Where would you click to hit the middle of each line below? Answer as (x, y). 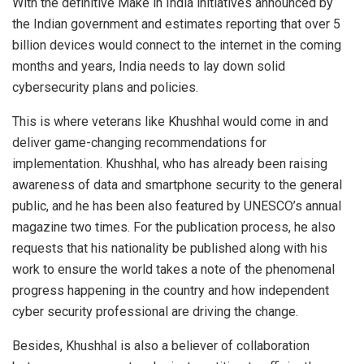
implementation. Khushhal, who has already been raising (170, 163)
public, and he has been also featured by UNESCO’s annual (177, 206)
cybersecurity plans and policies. (105, 87)
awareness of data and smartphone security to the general (177, 184)
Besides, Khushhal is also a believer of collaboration (161, 345)
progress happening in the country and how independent (171, 290)
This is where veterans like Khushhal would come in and (170, 121)
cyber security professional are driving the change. (155, 311)
